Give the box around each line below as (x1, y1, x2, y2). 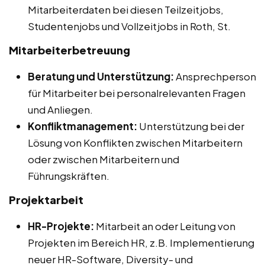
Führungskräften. (28, 169, 109, 182)
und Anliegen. (28, 102, 93, 116)
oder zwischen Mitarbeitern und (28, 152, 179, 166)
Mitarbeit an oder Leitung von (94, 219, 235, 232)
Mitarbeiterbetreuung (9, 43, 130, 57)
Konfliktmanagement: (28, 119, 137, 132)
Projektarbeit (9, 192, 83, 206)
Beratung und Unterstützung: (28, 69, 174, 83)
